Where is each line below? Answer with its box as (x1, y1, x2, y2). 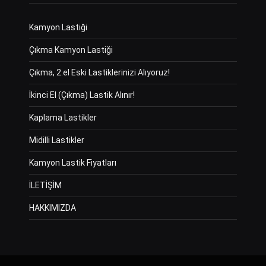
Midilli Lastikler (29, 135, 84, 145)
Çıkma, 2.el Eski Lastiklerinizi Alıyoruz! (29, 68, 170, 78)
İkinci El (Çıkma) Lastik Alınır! (29, 90, 135, 100)
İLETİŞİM (29, 180, 62, 191)
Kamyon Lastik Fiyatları (29, 158, 116, 168)
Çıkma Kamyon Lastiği (29, 45, 113, 55)
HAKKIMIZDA (29, 203, 76, 213)
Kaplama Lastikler (29, 113, 97, 123)
